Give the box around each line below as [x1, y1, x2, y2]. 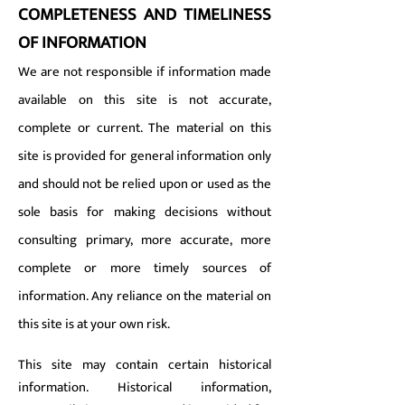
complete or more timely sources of [18, 257, 271, 279]
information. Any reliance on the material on [18, 285, 271, 307]
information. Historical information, [18, 376, 271, 399]
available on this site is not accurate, [18, 89, 271, 111]
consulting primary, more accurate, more [18, 229, 271, 251]
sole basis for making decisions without [18, 201, 271, 223]
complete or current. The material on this [18, 117, 271, 139]
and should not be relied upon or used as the [18, 173, 271, 195]
